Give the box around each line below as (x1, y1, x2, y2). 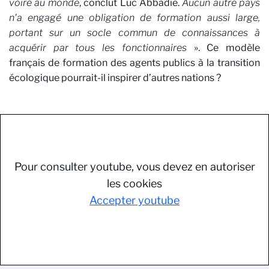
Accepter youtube (89, 193, 180, 207)
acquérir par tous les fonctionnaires (9, 41, 194, 53)
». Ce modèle (193, 41, 261, 53)
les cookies (107, 177, 162, 190)
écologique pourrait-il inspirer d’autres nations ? (9, 71, 221, 83)
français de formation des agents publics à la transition (9, 56, 260, 68)
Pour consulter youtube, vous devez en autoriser (14, 160, 255, 173)
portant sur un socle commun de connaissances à (9, 26, 260, 38)
